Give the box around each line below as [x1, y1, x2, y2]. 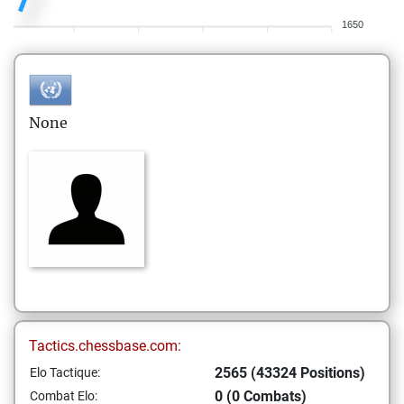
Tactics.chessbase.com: [29, 337, 181, 354]
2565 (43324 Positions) [215, 364, 365, 381]
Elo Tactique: [30, 365, 100, 380]
